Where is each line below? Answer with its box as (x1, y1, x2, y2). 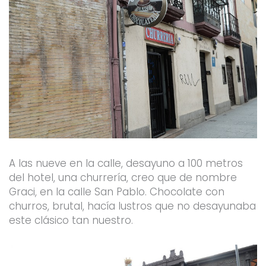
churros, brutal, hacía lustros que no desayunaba (8, 198, 256, 213)
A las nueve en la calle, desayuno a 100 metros (8, 156, 243, 170)
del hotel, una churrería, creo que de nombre (8, 170, 237, 185)
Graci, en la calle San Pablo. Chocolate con (8, 184, 224, 199)
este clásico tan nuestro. (8, 213, 133, 227)
